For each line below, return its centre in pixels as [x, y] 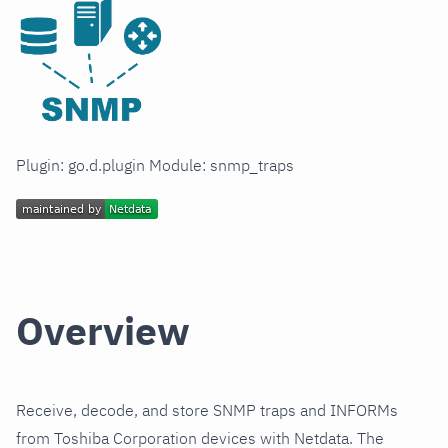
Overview [103, 331]
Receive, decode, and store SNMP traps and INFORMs [207, 410]
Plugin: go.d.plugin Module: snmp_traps [155, 165]
